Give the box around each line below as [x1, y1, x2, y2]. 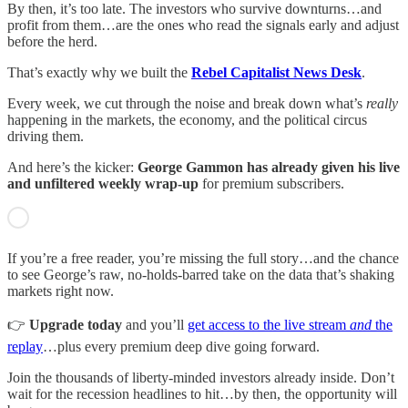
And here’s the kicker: [7, 159, 138, 176]
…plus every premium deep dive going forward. [43, 339, 320, 355]
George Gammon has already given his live [138, 159, 400, 176]
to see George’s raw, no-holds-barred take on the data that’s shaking [7, 267, 394, 283]
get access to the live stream [188, 317, 350, 333]
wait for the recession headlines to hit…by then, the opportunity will [7, 386, 397, 403]
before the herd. [7, 34, 97, 50]
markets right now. [7, 283, 114, 300]
